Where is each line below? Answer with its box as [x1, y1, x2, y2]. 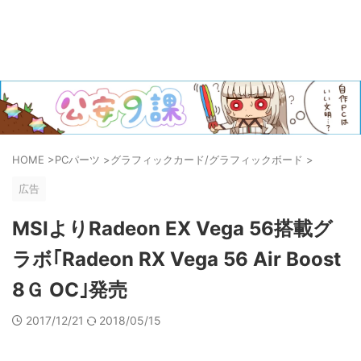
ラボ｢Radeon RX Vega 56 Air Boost [12, 247, 341, 271]
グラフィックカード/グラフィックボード [110, 152, 303, 166]
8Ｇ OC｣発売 [12, 277, 127, 301]
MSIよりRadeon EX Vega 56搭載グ [12, 216, 333, 240]
